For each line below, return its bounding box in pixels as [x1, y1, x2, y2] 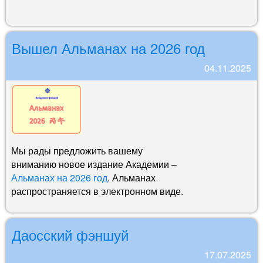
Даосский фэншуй [12, 224, 129, 245]
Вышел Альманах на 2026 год [12, 37, 205, 58]
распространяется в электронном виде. [11, 184, 183, 198]
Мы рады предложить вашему [11, 143, 143, 157]
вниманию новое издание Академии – [11, 157, 177, 171]
